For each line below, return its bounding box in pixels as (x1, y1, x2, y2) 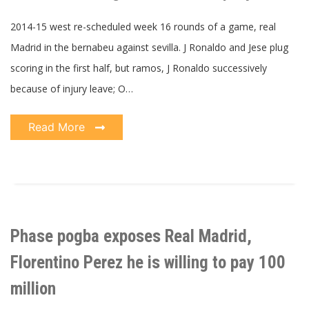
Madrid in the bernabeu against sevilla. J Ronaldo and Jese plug (10, 40, 288, 54)
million (10, 279, 56, 299)
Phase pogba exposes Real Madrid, (10, 226, 252, 247)
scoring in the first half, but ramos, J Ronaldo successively (10, 61, 267, 74)
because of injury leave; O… (10, 81, 133, 95)
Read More (28, 119, 88, 134)
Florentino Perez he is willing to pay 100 (10, 252, 286, 273)
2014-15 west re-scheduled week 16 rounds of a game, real (10, 19, 276, 33)
